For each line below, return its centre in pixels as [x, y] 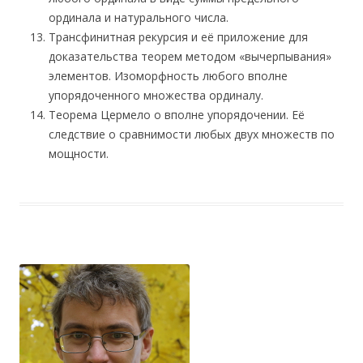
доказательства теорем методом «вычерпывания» [190, 56]
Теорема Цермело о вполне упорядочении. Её [177, 115]
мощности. [79, 154]
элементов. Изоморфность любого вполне [168, 76]
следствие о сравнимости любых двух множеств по [192, 134]
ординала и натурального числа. [139, 17]
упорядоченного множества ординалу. [156, 95]
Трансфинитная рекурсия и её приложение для [178, 37]
